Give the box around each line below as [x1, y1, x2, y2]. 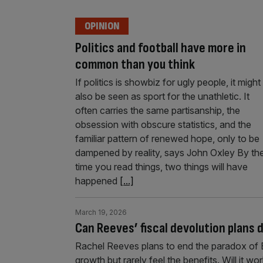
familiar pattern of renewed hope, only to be [75, 132, 259, 144]
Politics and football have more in [75, 39, 246, 56]
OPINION [85, 19, 119, 32]
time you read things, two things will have [75, 160, 248, 173]
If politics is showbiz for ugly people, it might [75, 76, 261, 88]
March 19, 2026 [75, 207, 127, 217]
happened [75, 174, 120, 187]
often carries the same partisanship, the [75, 104, 240, 116]
